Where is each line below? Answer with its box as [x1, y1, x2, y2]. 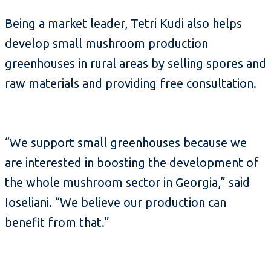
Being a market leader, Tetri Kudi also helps [5, 16, 242, 31]
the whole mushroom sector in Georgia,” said [5, 175, 250, 190]
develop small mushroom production [5, 36, 208, 51]
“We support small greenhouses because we [5, 135, 247, 150]
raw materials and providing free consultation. [5, 76, 256, 91]
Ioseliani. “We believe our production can [5, 195, 226, 210]
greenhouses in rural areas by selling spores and [5, 56, 266, 71]
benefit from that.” [5, 215, 109, 230]
